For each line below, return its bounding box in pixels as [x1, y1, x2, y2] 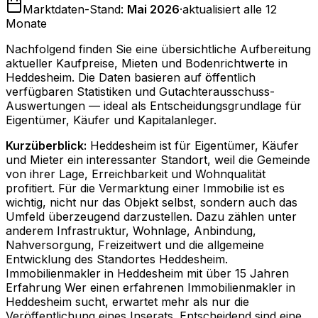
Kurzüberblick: [6, 138, 87, 153]
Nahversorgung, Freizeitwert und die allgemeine [6, 238, 264, 253]
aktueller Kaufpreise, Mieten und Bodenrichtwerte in [6, 56, 287, 71]
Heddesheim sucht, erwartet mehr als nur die [6, 295, 249, 309]
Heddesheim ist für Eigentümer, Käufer [90, 138, 299, 153]
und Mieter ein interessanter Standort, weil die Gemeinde [6, 153, 310, 168]
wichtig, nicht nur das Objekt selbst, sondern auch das [6, 195, 297, 210]
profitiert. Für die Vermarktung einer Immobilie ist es [6, 181, 285, 196]
